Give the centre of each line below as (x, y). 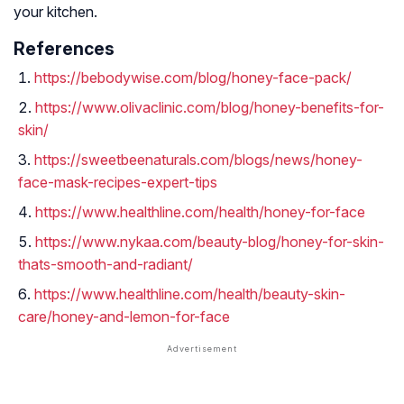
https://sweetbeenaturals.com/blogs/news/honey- (198, 160)
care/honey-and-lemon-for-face (124, 317)
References (64, 49)
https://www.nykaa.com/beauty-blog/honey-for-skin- (210, 242)
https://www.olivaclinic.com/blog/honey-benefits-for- (210, 108)
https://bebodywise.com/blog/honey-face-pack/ (193, 78)
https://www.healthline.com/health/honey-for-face (200, 212)
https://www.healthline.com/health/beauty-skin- (190, 294)
